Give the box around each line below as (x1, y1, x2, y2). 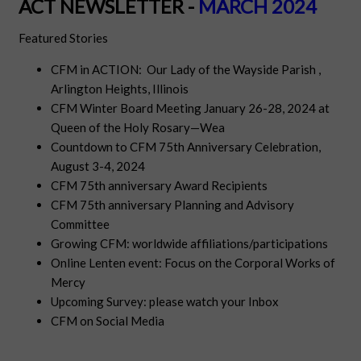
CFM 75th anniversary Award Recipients (51, 178, 268, 193)
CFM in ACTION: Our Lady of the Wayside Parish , (51, 62, 322, 77)
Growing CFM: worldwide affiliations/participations (51, 236, 329, 251)
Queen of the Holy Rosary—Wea (51, 120, 226, 135)
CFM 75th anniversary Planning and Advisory (51, 197, 295, 213)
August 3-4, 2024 (51, 159, 146, 174)
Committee (51, 217, 110, 232)
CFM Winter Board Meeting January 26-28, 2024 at (51, 101, 330, 116)
